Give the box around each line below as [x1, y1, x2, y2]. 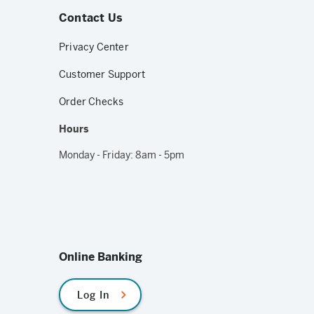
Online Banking [59, 250, 142, 264]
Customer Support [59, 68, 146, 81]
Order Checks [59, 95, 124, 108]
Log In [77, 289, 109, 301]
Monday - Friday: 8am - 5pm [59, 149, 184, 161]
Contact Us [59, 11, 123, 25]
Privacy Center [59, 41, 129, 53]
